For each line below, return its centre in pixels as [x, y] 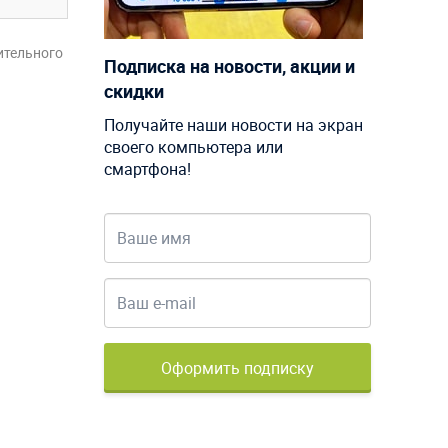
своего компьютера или [193, 147]
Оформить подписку [237, 368]
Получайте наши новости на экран [233, 125]
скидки [133, 91]
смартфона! [147, 169]
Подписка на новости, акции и [229, 66]
